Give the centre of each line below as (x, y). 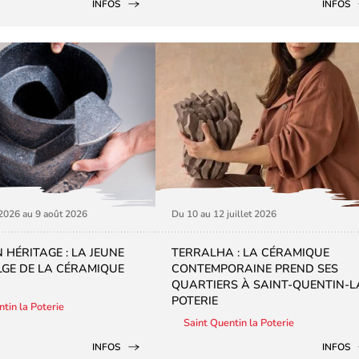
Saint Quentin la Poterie (239, 323)
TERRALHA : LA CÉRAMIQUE (250, 252)
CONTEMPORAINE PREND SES (255, 268)
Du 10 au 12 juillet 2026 (224, 214)
